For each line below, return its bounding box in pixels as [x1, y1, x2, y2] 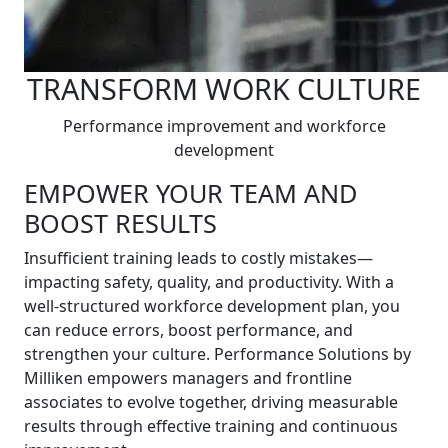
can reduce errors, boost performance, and [24, 319, 353, 341]
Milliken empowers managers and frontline [24, 367, 352, 389]
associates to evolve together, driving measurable [24, 391, 398, 413]
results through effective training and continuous [24, 415, 398, 437]
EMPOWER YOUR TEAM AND [24, 176, 357, 210]
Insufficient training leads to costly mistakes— [24, 247, 373, 269]
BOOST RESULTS [24, 206, 217, 240]
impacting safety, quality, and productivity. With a [24, 271, 394, 293]
